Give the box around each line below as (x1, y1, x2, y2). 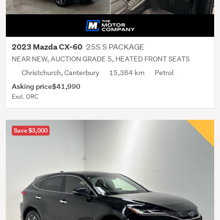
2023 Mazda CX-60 (12, 41, 84, 52)
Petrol (155, 68, 173, 77)
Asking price (12, 81, 52, 91)
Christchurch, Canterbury (22, 68, 99, 77)
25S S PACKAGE (86, 41, 144, 52)
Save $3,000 (14, 126, 48, 135)
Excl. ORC (12, 92, 38, 101)
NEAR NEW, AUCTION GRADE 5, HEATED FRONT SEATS (12, 54, 190, 63)
